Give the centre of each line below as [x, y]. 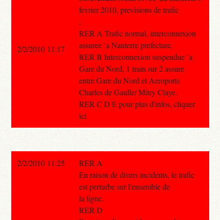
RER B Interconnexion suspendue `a [136, 56]
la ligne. [91, 198]
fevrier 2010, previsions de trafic [129, 9]
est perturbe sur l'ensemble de [124, 186]
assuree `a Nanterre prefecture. [126, 45]
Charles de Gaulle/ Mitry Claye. [128, 92]
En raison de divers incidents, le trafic [137, 174]
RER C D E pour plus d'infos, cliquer [137, 104]
